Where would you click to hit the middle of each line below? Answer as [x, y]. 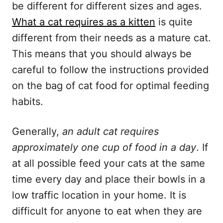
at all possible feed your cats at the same [109, 163]
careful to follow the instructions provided [110, 69]
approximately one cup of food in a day [104, 147]
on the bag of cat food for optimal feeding [111, 85]
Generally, [37, 131]
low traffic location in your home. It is [99, 195]
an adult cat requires [111, 131]
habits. [28, 101]
